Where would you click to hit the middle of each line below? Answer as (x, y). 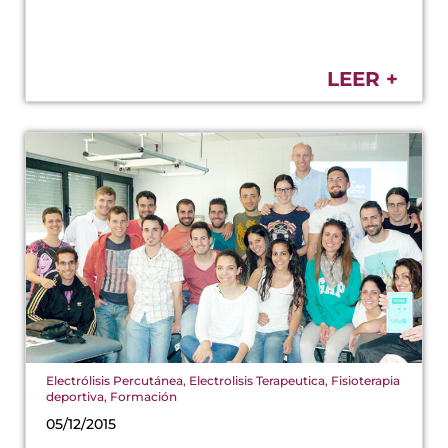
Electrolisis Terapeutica (257, 380)
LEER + (362, 78)
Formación (143, 396)
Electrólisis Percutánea (114, 380)
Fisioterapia (365, 380)
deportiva (75, 396)
